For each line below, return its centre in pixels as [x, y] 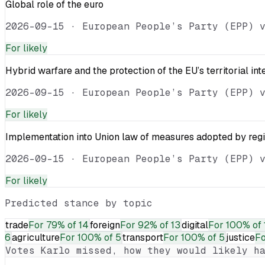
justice [240, 237]
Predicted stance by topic [79, 203]
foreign [105, 225]
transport [143, 237]
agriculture [36, 237]
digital [195, 225]
